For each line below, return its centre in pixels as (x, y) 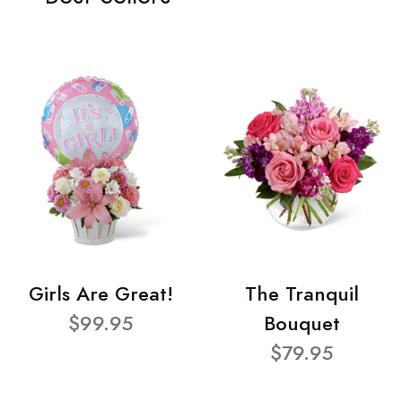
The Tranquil (301, 294)
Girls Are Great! (100, 294)
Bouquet (301, 324)
